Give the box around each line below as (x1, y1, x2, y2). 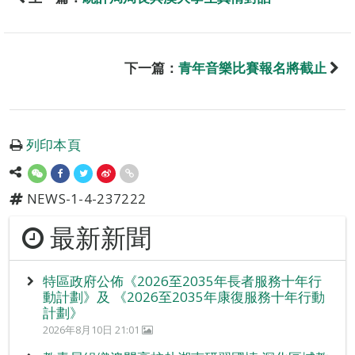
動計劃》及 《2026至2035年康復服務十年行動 (42, 288, 325, 307)
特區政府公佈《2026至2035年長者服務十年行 (42, 272, 322, 291)
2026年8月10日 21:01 (42, 323, 142, 338)
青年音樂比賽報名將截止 (178, 59, 326, 78)
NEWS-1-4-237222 (23, 189, 147, 208)
